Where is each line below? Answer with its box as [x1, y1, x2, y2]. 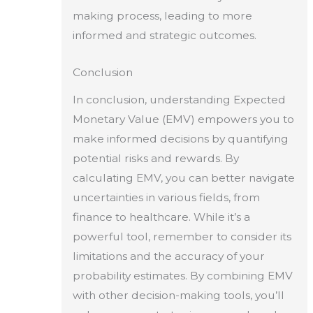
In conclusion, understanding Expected [72, 92, 286, 106]
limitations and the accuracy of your [72, 249, 265, 263]
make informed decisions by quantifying [72, 131, 289, 145]
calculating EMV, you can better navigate [72, 170, 295, 184]
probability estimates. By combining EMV [72, 268, 293, 282]
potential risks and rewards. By [72, 151, 239, 165]
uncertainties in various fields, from [72, 190, 260, 204]
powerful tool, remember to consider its [72, 229, 291, 243]
